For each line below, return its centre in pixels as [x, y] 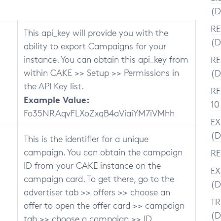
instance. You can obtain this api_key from [106, 59]
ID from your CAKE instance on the [92, 165]
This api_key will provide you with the [96, 33]
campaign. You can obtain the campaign [103, 152]
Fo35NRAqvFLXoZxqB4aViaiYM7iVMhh [99, 113]
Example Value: [57, 99]
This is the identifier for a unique [86, 139]
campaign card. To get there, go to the [99, 179]
